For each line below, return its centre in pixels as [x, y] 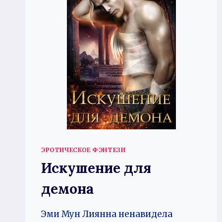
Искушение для [96, 168]
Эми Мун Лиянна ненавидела [107, 214]
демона [67, 189]
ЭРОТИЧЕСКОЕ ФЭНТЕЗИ [83, 150]
